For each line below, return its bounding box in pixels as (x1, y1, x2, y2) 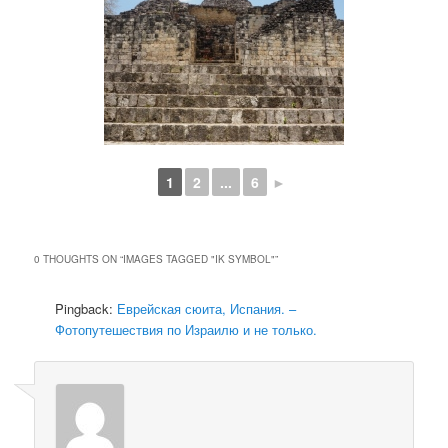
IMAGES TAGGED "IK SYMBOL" (123, 252, 276, 267)
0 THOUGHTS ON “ (34, 252, 124, 267)
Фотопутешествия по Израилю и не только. (55, 320, 318, 340)
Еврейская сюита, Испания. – (117, 299, 297, 319)
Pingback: (55, 299, 118, 319)
